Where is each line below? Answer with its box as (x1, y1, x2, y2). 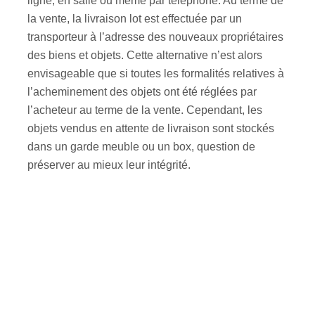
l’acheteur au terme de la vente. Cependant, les (27, 103, 262, 116)
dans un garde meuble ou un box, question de (27, 140, 255, 153)
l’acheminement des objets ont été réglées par (27, 85, 257, 98)
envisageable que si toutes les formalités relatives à (27, 67, 284, 79)
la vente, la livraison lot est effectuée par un (27, 12, 242, 25)
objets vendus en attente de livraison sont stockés (27, 122, 274, 134)
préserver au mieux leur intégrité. (27, 158, 191, 171)
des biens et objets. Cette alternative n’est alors (27, 49, 262, 61)
